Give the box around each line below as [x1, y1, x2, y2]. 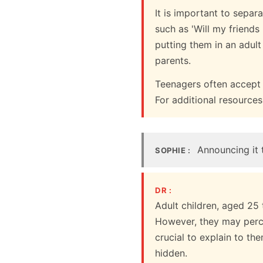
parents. [155, 55, 191, 67]
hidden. [155, 247, 188, 259]
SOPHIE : [155, 145, 191, 155]
